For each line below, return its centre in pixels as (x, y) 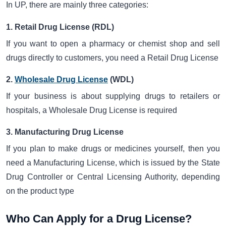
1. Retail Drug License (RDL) (60, 27)
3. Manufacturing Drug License (65, 132)
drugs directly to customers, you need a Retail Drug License (112, 58)
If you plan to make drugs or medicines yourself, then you (113, 149)
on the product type (40, 191)
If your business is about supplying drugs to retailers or (113, 96)
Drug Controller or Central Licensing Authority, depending (113, 177)
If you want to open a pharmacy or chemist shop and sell (113, 43)
